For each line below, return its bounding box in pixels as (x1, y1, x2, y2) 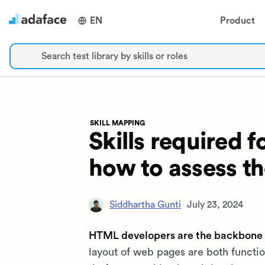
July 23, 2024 (187, 200, 243, 209)
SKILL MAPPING (90, 119, 145, 127)
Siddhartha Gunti (109, 199, 181, 209)
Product (219, 15, 255, 25)
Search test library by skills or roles (41, 51, 188, 61)
